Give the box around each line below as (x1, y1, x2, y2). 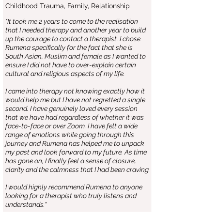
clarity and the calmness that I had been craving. (5, 166, 150, 173)
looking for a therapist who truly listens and (5, 192, 137, 200)
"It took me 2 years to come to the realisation (5, 17, 138, 25)
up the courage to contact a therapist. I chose (5, 35, 140, 43)
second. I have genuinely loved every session (5, 105, 138, 112)
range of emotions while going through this (5, 131, 134, 139)
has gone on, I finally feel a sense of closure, (5, 157, 136, 165)
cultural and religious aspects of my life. (5, 70, 125, 77)
